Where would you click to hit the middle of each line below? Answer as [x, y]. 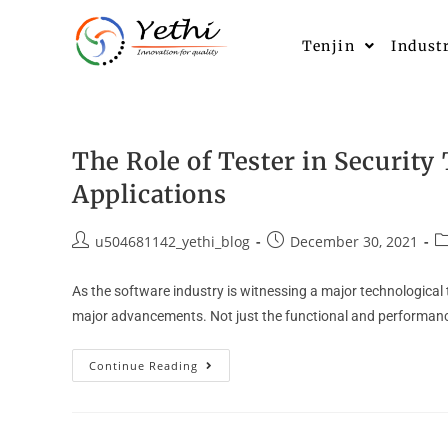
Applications [149, 194]
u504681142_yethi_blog [172, 241]
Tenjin [328, 46]
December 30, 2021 [354, 241]
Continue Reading [143, 365]
